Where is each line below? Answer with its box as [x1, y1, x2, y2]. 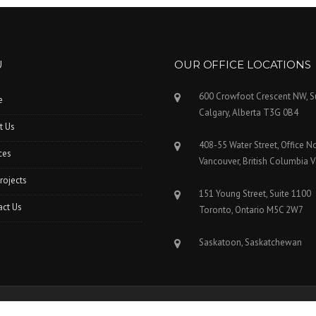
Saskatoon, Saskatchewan [198, 236, 302, 249]
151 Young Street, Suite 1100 [198, 188, 311, 200]
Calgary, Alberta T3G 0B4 [198, 107, 298, 119]
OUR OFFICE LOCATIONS [174, 58, 311, 72]
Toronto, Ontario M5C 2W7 [198, 204, 303, 217]
